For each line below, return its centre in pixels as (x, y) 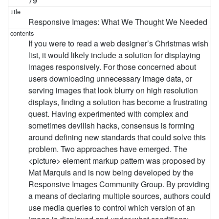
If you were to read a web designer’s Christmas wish (119, 43)
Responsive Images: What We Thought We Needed (118, 22)
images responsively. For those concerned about (112, 66)
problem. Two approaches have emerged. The (108, 149)
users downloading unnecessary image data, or (110, 78)
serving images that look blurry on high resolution (113, 90)
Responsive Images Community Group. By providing (119, 184)
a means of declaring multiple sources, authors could (120, 196)
